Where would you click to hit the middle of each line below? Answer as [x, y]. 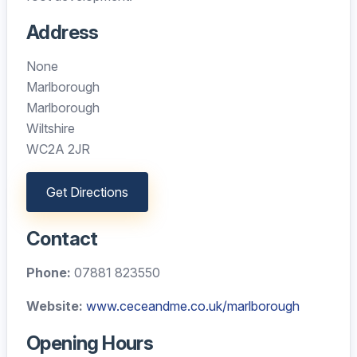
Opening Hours [90, 343]
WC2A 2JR [58, 149]
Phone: [49, 273]
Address [63, 32]
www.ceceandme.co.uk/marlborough [193, 306]
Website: [55, 306]
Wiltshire [51, 128]
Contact [62, 239]
